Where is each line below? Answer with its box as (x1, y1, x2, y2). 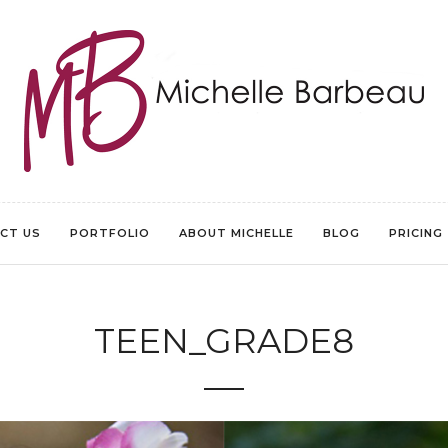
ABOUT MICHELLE (179, 226, 294, 240)
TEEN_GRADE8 (94, 320, 354, 362)
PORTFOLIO (70, 226, 150, 240)
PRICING (389, 226, 443, 240)
